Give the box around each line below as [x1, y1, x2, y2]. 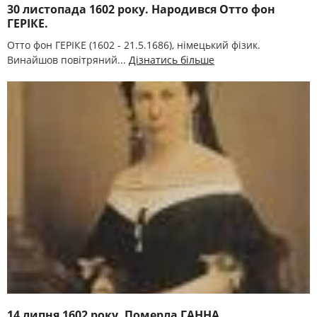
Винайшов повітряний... [7, 53, 129, 67]
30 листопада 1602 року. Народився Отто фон [7, 1, 275, 17]
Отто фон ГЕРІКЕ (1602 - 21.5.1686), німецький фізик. [7, 38, 260, 52]
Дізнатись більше [129, 53, 214, 67]
